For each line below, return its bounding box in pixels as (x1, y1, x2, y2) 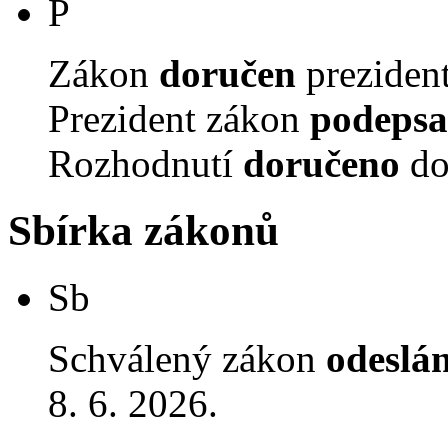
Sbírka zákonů (8, 206, 279, 254)
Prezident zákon (48, 96, 310, 140)
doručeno (243, 141, 400, 185)
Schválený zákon (48, 336, 326, 380)
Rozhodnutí (48, 141, 243, 185)
